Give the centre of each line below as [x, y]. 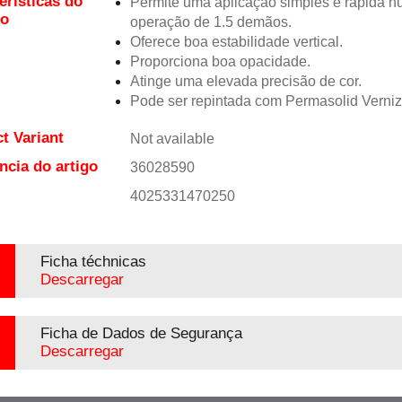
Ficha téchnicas [93, 262]
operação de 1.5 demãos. [210, 22]
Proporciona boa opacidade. [220, 61]
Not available [172, 139]
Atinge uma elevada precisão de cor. [245, 81]
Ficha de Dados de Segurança [141, 333]
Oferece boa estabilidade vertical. [236, 42]
